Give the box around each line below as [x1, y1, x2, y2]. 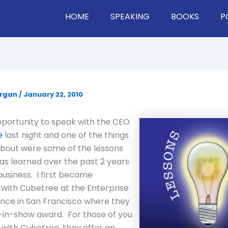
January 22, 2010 [23, 90, 83, 100]
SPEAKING [110, 11, 150, 22]
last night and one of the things [3, 129, 129, 141]
